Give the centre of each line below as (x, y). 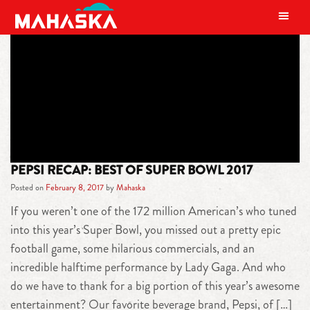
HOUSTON (176, 86)
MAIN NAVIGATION (94, 26)
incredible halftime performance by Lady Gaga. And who (148, 267)
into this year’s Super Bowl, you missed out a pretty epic (146, 230)
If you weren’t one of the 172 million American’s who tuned (154, 211)
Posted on (28, 187)
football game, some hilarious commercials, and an (133, 249)
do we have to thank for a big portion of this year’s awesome (155, 286)
